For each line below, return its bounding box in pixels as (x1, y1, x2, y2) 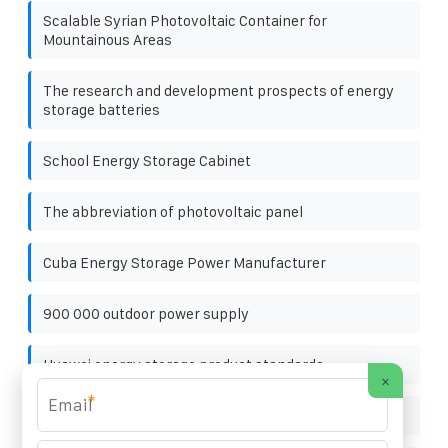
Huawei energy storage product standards (43, 355, 324, 373)
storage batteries (43, 100, 160, 118)
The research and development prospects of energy (43, 81, 394, 99)
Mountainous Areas (43, 30, 172, 48)
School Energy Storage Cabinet (43, 151, 251, 169)
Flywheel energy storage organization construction (43, 406, 385, 424)
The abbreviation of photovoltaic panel (43, 202, 303, 220)
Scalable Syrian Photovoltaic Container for (43, 11, 327, 29)
